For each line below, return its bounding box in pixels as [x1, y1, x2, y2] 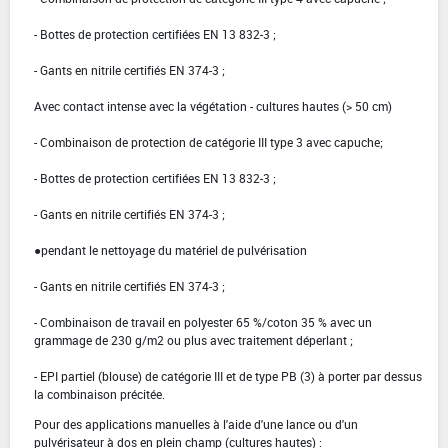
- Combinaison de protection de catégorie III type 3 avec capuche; [34, 134, 383, 151]
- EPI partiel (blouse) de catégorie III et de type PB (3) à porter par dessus [34, 368, 422, 385]
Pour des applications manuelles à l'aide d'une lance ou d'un [34, 416, 358, 433]
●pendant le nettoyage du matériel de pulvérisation [34, 242, 307, 259]
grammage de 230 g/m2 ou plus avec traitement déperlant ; [34, 332, 353, 349]
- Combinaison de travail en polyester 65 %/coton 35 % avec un [34, 314, 372, 331]
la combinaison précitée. [34, 386, 165, 403]
